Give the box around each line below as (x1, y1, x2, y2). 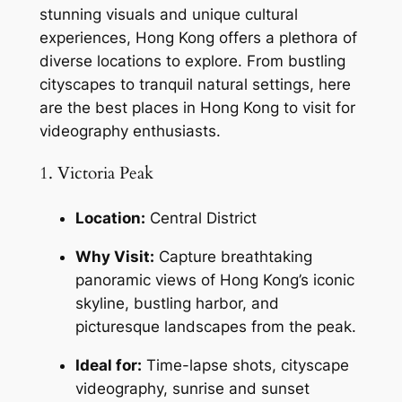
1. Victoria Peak (39, 162, 153, 186)
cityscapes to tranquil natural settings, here (39, 74, 351, 93)
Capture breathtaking (153, 247, 312, 266)
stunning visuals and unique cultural (39, 4, 298, 23)
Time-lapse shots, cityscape (141, 355, 349, 374)
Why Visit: (74, 247, 154, 266)
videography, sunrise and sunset (74, 379, 310, 398)
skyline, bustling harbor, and (74, 293, 279, 312)
